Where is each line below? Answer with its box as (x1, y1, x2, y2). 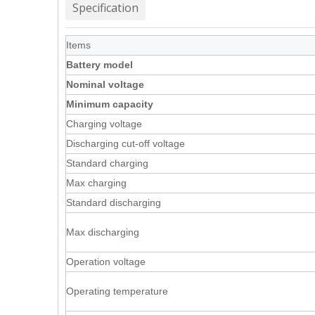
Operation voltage (66, 256, 146, 267)
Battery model (66, 59, 133, 70)
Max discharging (66, 226, 139, 238)
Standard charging (66, 157, 148, 169)
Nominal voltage (66, 79, 144, 90)
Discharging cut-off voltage (66, 138, 185, 149)
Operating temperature (66, 285, 168, 297)
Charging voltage (66, 118, 142, 129)
